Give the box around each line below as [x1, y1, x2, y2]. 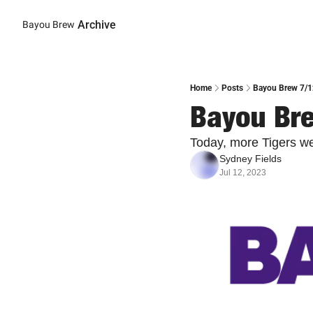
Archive [78, 17, 116, 31]
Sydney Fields [219, 153, 282, 164]
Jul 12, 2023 [219, 168, 266, 177]
